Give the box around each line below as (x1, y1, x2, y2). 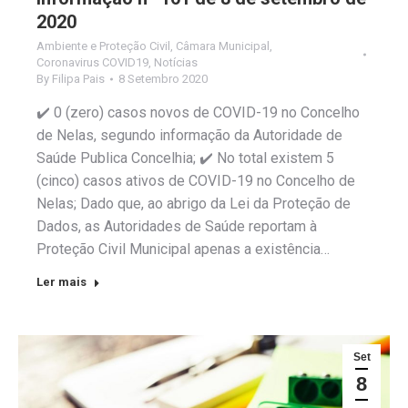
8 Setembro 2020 (118, 71, 208, 86)
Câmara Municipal (176, 38, 270, 53)
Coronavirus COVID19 (36, 55, 148, 69)
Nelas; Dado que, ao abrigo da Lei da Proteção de (36, 194, 351, 212)
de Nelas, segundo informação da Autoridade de (36, 126, 342, 144)
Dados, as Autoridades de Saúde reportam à (36, 217, 317, 235)
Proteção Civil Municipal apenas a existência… (36, 240, 330, 258)
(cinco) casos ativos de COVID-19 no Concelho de (36, 171, 355, 189)
